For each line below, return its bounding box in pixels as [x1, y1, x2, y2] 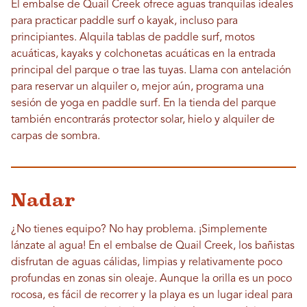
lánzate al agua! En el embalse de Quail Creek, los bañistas [11, 241, 295, 252]
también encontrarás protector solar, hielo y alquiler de [11, 114, 275, 126]
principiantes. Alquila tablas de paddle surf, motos [11, 32, 255, 44]
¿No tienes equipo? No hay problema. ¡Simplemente [11, 224, 267, 236]
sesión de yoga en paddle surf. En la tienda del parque [11, 98, 276, 110]
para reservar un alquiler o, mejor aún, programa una [11, 82, 264, 93]
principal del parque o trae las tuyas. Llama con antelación [11, 65, 291, 77]
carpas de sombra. [11, 131, 100, 143]
